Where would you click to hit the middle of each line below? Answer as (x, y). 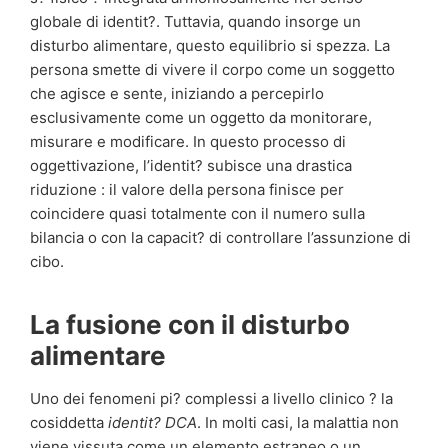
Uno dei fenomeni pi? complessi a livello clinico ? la (211, 398)
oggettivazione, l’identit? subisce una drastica (191, 165)
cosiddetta (69, 422)
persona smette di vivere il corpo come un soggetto (212, 69)
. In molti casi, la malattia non (298, 422)
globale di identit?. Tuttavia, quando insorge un (195, 21)
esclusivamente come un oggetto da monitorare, (201, 117)
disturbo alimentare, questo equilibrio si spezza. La (210, 45)
